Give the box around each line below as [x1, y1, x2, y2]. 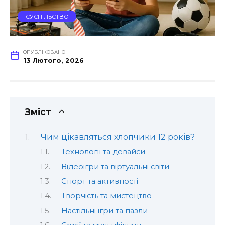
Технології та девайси [61, 147, 145, 157]
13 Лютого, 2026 [23, 57, 84, 65]
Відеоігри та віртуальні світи [61, 162, 169, 171]
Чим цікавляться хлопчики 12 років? [40, 132, 195, 142]
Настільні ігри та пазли [61, 206, 148, 215]
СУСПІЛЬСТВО [25, 13, 69, 20]
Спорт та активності [61, 177, 138, 186]
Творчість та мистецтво [61, 191, 152, 201]
